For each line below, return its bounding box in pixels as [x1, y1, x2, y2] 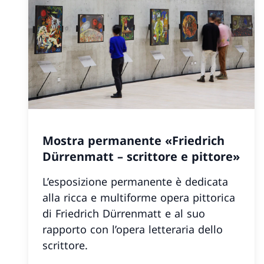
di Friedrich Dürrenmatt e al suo [42, 206, 205, 220]
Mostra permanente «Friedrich [42, 133, 225, 148]
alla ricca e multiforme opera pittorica [42, 190, 235, 204]
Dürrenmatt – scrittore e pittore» [42, 148, 240, 164]
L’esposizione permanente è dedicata [42, 174, 228, 189]
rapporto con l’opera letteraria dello [42, 222, 223, 236]
